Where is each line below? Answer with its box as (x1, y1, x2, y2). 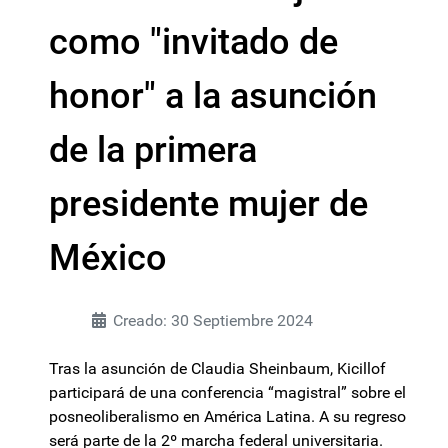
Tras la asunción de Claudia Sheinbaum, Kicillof (49, 359, 386, 378)
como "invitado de (49, 21, 338, 63)
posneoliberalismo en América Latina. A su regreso (49, 407, 406, 426)
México (49, 237, 167, 279)
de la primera (49, 129, 257, 171)
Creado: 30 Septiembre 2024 (113, 311, 313, 330)
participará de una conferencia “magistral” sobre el (49, 383, 406, 402)
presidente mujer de (49, 183, 368, 225)
